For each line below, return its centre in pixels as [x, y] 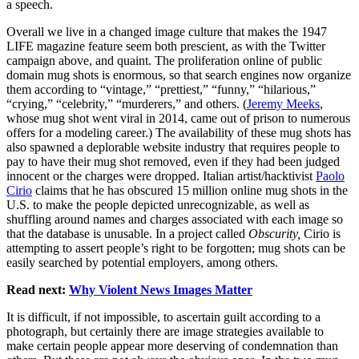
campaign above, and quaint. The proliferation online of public [164, 61]
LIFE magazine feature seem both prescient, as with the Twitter [166, 46]
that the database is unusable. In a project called [127, 234]
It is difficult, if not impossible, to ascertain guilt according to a [163, 317]
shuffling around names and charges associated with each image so [175, 220]
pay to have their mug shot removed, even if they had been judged [173, 162]
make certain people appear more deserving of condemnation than [172, 346]
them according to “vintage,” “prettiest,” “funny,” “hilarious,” [161, 90]
